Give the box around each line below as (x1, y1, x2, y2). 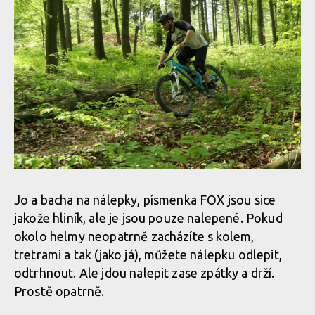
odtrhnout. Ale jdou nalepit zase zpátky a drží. (14, 265, 275, 280)
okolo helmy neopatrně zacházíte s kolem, (14, 229, 255, 243)
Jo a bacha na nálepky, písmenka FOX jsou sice (14, 192, 276, 207)
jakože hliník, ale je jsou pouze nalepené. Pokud (14, 210, 283, 225)
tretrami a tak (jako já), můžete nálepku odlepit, (14, 247, 282, 262)
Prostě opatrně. (14, 283, 105, 298)
